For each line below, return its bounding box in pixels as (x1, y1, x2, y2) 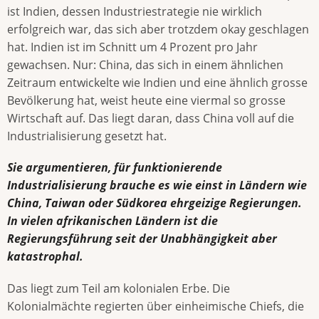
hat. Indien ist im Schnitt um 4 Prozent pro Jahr (7, 39, 258, 56)
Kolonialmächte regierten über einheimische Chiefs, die (7, 298, 304, 314)
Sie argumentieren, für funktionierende (7, 159, 222, 176)
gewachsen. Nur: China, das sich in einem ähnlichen (7, 57, 283, 73)
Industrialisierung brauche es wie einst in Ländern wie (7, 177, 307, 194)
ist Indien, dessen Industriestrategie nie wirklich (7, 4, 262, 20)
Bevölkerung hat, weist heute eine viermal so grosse (7, 93, 286, 109)
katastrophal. (7, 249, 83, 265)
